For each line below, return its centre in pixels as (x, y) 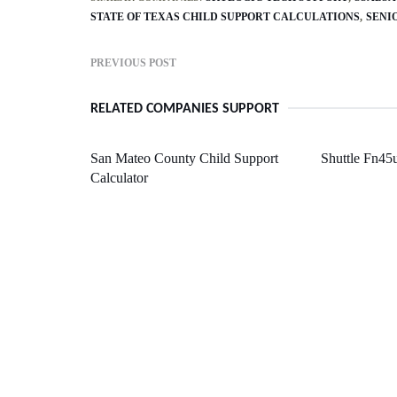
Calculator (119, 177)
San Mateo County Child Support (184, 158)
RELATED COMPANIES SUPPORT (185, 109)
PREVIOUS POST (133, 62)
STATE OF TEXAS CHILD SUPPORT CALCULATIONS (225, 16)
